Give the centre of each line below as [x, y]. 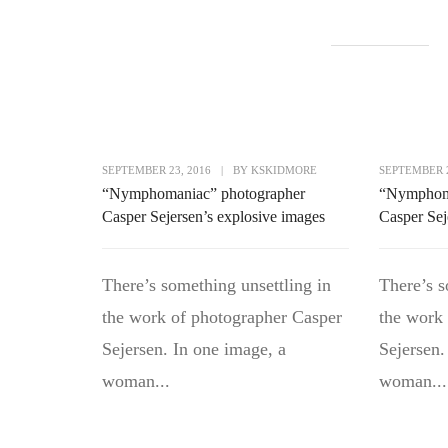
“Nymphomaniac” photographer [203, 194]
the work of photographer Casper [222, 317]
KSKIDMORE [284, 170]
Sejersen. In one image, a [194, 349]
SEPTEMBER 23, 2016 [156, 170]
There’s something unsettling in [216, 285]
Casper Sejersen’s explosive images [213, 217]
